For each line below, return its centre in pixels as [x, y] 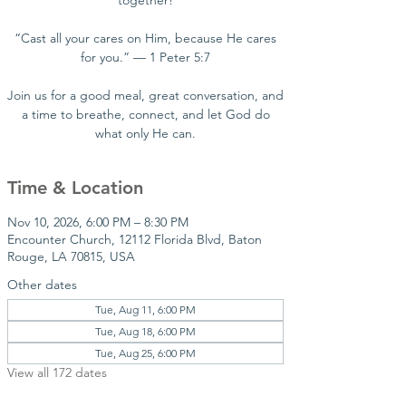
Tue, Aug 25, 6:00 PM [145, 353]
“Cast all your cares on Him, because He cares [145, 38]
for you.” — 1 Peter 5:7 [145, 57]
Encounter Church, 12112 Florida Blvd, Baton [135, 239]
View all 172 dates [57, 372]
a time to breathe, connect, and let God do [145, 114]
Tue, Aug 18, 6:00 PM [145, 331]
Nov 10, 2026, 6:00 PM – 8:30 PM [98, 222]
